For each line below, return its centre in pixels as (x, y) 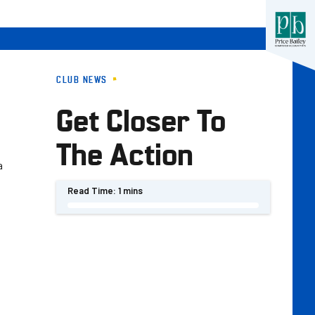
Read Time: (92, 191)
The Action (125, 152)
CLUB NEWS (82, 79)
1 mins (130, 191)
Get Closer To (141, 118)
